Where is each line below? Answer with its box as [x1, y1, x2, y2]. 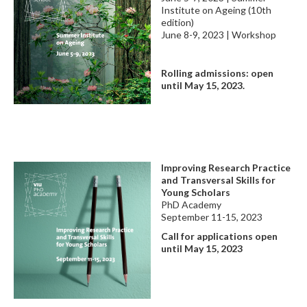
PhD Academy [161, 199, 221, 210]
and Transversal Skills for [161, 174, 275, 186]
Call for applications [161, 230, 255, 242]
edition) [161, 16, 194, 28]
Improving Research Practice [161, 162, 291, 173]
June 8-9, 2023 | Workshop [161, 29, 276, 40]
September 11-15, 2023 [161, 211, 262, 223]
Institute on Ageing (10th [161, 4, 271, 16]
